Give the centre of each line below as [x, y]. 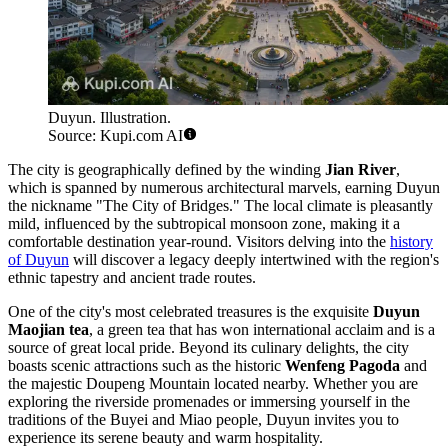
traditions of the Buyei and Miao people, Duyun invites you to [203, 419]
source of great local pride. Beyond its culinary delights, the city [208, 347]
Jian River [360, 169]
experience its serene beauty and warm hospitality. [165, 437]
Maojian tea [48, 329]
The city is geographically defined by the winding [166, 169]
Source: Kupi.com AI [115, 135]
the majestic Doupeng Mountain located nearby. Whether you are [213, 383]
